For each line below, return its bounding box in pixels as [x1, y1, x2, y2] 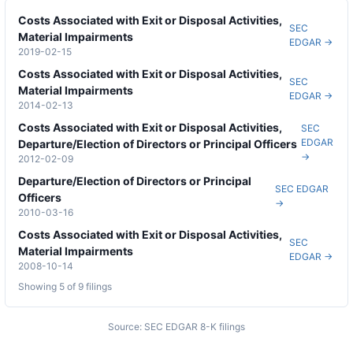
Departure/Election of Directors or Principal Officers [18, 137, 297, 151]
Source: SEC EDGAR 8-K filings [108, 321, 245, 333]
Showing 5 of [18, 281, 78, 293]
